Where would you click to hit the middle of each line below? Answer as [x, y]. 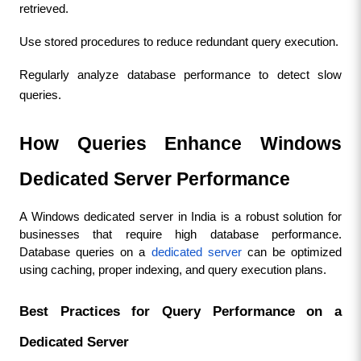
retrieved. [44, 8]
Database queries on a [85, 252]
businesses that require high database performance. [180, 234]
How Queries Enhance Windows [180, 143]
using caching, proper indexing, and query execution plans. [172, 270]
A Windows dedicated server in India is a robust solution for [180, 216]
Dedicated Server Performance [154, 178]
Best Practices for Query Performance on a [180, 311]
